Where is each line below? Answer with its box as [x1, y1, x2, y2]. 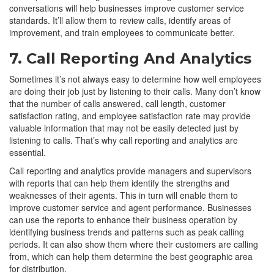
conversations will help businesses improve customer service [9, 1, 244, 14]
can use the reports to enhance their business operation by [9, 213, 237, 226]
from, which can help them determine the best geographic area [9, 250, 253, 262]
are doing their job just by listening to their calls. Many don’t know [9, 84, 261, 97]
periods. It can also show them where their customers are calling [9, 237, 258, 250]
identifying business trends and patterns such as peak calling [9, 225, 244, 238]
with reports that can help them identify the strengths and [9, 176, 229, 189]
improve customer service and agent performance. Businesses [9, 201, 251, 213]
